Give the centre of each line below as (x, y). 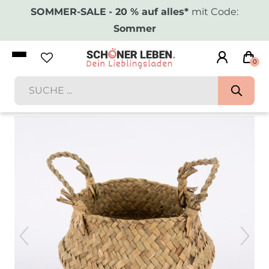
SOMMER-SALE (68, 12)
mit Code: (215, 12)
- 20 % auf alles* (150, 12)
